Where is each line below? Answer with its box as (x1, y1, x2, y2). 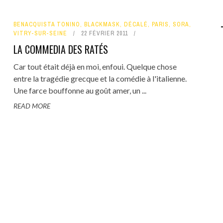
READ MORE (13, 102, 50, 110)
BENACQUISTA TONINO (13, 20, 80, 28)
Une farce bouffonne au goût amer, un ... (13, 86, 146, 95)
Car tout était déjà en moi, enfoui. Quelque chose (13, 62, 177, 71)
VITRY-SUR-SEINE (13, 29, 67, 37)
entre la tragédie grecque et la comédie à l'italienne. (13, 74, 187, 83)
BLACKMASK (84, 20, 120, 28)
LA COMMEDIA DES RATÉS (13, 42, 108, 57)
